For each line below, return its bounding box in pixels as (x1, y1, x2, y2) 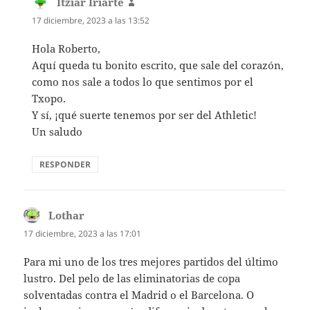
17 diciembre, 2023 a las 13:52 (32, 14, 150, 26)
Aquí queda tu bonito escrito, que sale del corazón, (32, 57, 284, 72)
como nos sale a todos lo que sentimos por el (32, 74, 254, 89)
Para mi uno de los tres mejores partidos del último (24, 255, 279, 269)
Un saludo (32, 124, 83, 138)
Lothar (48, 208, 85, 222)
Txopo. (32, 91, 66, 105)
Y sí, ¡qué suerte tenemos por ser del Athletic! (32, 107, 257, 122)
